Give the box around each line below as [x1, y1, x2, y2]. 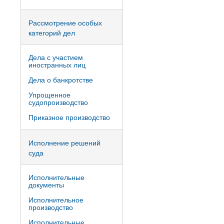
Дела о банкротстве [28, 74, 93, 84]
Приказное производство [28, 112, 110, 122]
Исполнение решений [28, 137, 100, 147]
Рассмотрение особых [28, 17, 102, 27]
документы [28, 179, 64, 189]
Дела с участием [28, 52, 83, 62]
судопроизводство [28, 97, 88, 107]
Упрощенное [28, 89, 70, 99]
